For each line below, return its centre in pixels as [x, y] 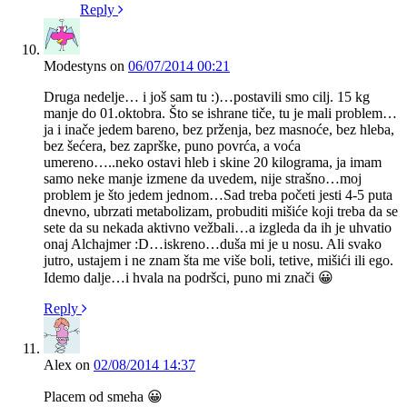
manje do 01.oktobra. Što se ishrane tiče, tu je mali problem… [220, 113]
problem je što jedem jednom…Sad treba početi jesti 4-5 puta [218, 194]
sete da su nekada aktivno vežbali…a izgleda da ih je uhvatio [218, 227]
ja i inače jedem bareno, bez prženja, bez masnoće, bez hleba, [219, 129]
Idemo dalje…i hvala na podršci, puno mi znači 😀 [189, 277]
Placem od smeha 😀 [103, 396]
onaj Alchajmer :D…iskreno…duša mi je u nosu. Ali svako [213, 243]
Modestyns [75, 65]
